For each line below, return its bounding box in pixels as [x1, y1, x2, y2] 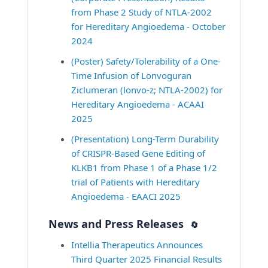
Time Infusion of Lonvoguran [71, 69, 191, 81]
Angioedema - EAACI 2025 [71, 190, 181, 202]
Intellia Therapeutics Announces [71, 238, 203, 251]
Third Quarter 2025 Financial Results [71, 252, 222, 265]
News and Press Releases [48, 216, 187, 231]
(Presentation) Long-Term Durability [71, 132, 219, 145]
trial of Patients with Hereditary [71, 175, 200, 188]
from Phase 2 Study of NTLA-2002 [71, 5, 212, 18]
